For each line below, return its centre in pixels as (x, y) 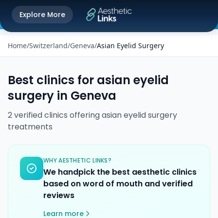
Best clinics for (52, 80)
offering (85, 115)
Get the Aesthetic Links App (55, 10)
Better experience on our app (47, 19)
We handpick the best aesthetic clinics (120, 172)
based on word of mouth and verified (118, 184)
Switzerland (48, 45)
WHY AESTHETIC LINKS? (77, 160)
